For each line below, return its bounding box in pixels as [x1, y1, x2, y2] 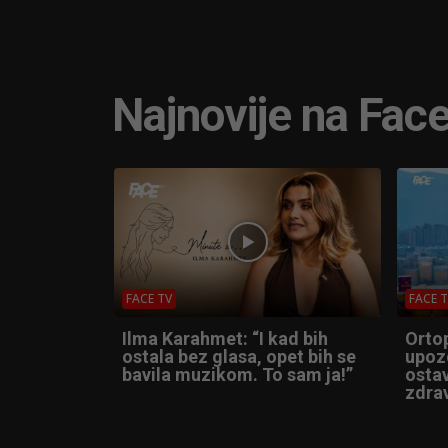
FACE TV [126, 290, 172, 308]
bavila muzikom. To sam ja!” [122, 364, 353, 386]
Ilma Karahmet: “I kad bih [122, 328, 328, 350]
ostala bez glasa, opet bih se [122, 346, 356, 368]
